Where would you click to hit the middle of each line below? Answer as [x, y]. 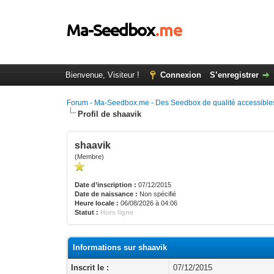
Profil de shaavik [110, 114]
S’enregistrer [234, 75]
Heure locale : [97, 203]
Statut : [87, 212]
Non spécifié [158, 194]
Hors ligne [117, 212]
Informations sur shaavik [120, 247]
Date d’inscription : [106, 185]
